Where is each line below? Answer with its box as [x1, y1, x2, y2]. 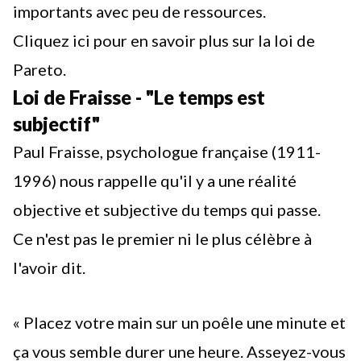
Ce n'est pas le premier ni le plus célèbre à [13, 229, 312, 248]
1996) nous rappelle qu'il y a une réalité [13, 171, 297, 190]
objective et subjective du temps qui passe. [13, 200, 321, 219]
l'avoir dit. [13, 258, 85, 277]
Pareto [13, 60, 63, 79]
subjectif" [13, 112, 100, 135]
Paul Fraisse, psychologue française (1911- [13, 142, 321, 161]
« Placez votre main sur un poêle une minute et [13, 313, 346, 332]
